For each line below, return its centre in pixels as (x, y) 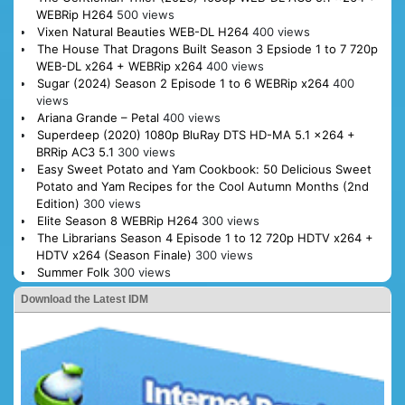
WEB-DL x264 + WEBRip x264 (119, 66)
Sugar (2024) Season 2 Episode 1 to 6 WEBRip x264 (183, 83)
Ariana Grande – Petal (98, 117)
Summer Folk (73, 272)
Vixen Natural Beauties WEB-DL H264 (142, 31)
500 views (145, 14)
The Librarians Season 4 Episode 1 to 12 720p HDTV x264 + (205, 237)
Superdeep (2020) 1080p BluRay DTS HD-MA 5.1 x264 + (196, 134)
